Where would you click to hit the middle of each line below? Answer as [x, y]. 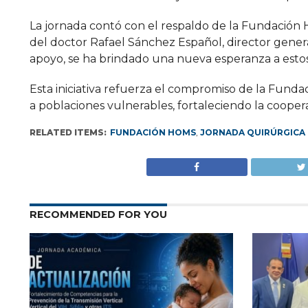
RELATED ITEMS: [68, 132]
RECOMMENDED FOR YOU [98, 214]
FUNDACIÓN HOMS [153, 132]
